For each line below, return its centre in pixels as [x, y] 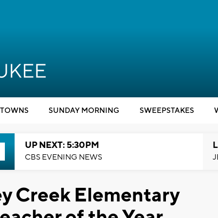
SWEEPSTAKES [167, 111]
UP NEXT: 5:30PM [62, 145]
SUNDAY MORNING [84, 111]
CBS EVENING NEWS [63, 157]
